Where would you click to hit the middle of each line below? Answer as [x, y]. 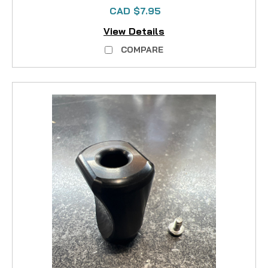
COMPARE [142, 50]
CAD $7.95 [135, 10]
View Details [134, 31]
